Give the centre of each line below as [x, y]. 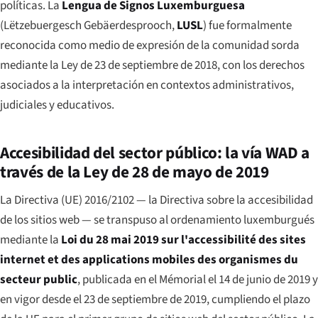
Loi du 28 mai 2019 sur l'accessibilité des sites [183, 240]
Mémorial [182, 279]
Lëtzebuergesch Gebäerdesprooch [88, 25]
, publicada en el [118, 279]
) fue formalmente [247, 25]
